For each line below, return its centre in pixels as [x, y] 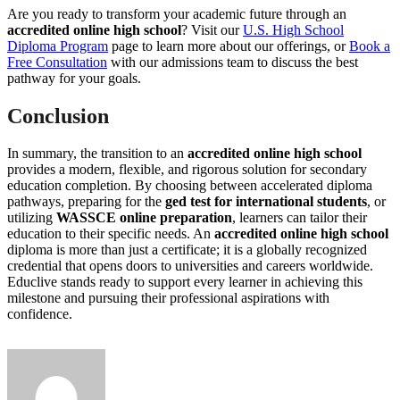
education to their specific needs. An [111, 234]
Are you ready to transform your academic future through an [177, 13]
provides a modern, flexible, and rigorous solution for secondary [187, 170]
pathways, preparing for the [86, 202]
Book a [370, 46]
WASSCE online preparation [144, 218]
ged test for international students [266, 202]
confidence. [40, 314]
